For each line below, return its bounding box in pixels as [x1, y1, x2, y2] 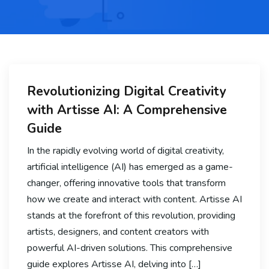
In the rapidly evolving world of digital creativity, [27, 144, 224, 157]
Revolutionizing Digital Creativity [27, 82, 226, 100]
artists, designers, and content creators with [27, 225, 209, 238]
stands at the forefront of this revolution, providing [27, 208, 235, 222]
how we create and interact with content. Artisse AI [27, 192, 242, 206]
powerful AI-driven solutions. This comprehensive [27, 241, 232, 255]
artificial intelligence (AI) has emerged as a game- [27, 160, 233, 174]
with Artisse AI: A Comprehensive [27, 100, 227, 119]
